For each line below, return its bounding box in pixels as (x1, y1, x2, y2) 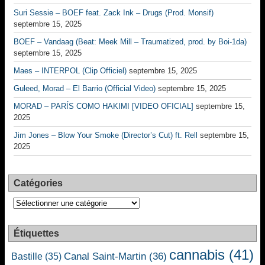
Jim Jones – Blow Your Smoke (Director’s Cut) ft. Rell (14, 131, 198, 140)
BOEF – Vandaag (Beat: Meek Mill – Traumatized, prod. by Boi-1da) (14, 37, 247, 46)
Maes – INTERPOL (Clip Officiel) (14, 66, 127, 75)
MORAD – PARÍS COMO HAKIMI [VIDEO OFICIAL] (14, 102, 193, 111)
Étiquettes (14, 228, 59, 238)
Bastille (11, 251, 43, 261)
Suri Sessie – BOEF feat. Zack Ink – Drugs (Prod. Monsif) (14, 8, 214, 17)
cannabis (169, 247, 225, 263)
